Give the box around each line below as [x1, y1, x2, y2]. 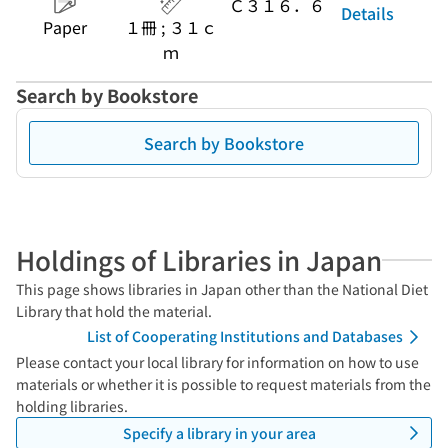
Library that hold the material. [16, 301, 212, 321]
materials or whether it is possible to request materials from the [16, 374, 431, 394]
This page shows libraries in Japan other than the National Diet [16, 279, 428, 299]
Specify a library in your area [122, 422, 316, 443]
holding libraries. [16, 396, 128, 416]
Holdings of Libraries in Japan [16, 241, 382, 278]
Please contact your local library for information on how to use [16, 352, 419, 372]
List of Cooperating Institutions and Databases [87, 326, 403, 346]
